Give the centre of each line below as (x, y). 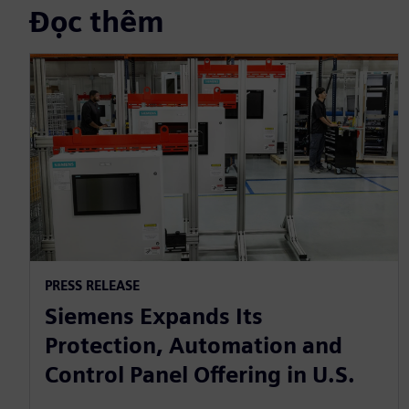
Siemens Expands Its (154, 316)
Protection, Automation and (194, 345)
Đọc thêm (97, 21)
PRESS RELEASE (92, 285)
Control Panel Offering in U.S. (200, 374)
